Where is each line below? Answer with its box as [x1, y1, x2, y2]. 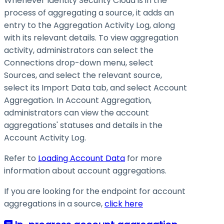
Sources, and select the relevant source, [4, 69, 162, 81]
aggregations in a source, [4, 198, 104, 210]
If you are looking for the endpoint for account [4, 185, 185, 197]
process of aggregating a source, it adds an [4, 7, 174, 19]
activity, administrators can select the [4, 44, 153, 56]
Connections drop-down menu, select [4, 57, 153, 69]
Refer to [4, 152, 38, 164]
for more [125, 152, 162, 164]
